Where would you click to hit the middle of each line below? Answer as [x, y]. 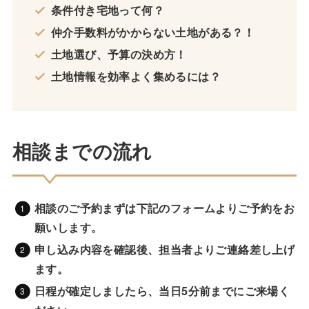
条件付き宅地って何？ [107, 10]
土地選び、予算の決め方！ [119, 54]
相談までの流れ [82, 150]
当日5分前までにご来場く [225, 290]
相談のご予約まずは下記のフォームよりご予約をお [165, 208]
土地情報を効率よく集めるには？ [136, 76]
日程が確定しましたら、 [97, 290]
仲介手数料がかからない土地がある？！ [153, 32]
